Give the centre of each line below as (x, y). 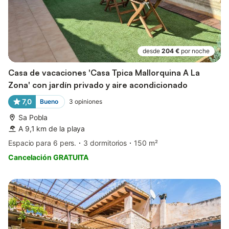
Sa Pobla (33, 117)
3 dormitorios (105, 143)
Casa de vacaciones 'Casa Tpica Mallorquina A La (104, 72)
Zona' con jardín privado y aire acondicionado (98, 85)
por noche (195, 51)
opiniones (88, 101)
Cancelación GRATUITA (49, 157)
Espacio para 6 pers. (42, 143)
